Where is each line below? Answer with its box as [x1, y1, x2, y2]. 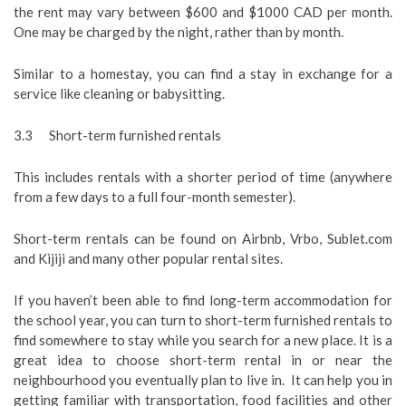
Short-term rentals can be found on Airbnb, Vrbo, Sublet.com [14, 230, 392, 246]
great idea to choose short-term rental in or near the [14, 352, 392, 368]
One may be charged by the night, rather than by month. [14, 24, 343, 40]
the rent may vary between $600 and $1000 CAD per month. [14, 4, 392, 20]
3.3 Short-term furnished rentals [14, 127, 221, 143]
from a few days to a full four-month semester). [14, 188, 295, 205]
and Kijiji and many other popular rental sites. [14, 250, 283, 266]
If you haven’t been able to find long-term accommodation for [14, 292, 392, 308]
